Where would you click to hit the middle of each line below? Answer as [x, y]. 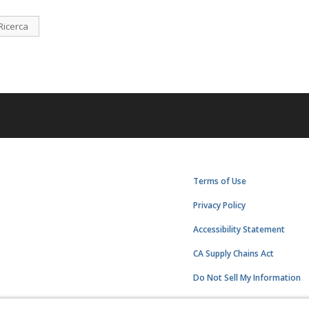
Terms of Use [220, 181]
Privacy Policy [220, 206]
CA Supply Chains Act [234, 254]
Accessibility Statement [239, 230]
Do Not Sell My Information [247, 278]
